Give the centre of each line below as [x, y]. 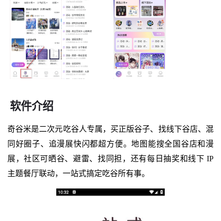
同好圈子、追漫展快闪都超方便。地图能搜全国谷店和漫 [110, 144]
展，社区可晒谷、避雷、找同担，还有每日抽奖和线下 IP [110, 158]
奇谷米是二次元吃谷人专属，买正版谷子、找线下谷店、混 [110, 129]
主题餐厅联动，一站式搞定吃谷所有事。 [78, 173]
